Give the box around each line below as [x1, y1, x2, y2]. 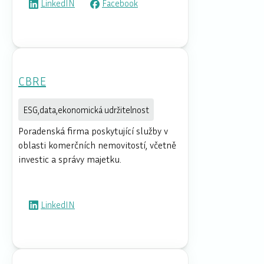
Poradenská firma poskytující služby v [18, 124, 168, 137]
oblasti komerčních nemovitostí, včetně [18, 138, 176, 151]
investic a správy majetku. [18, 153, 121, 165]
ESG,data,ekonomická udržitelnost [23, 104, 149, 115]
